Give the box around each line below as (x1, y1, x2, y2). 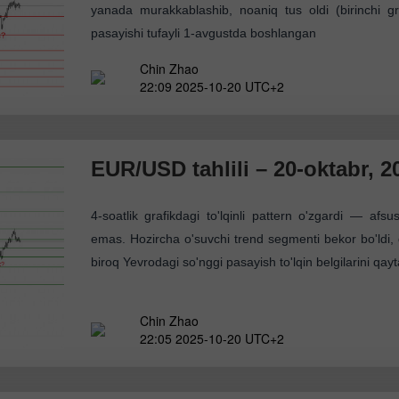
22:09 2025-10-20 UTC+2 (139, 77, 284, 95)
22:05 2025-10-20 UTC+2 (139, 329, 284, 347)
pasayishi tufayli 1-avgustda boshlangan (90, 26, 316, 40)
